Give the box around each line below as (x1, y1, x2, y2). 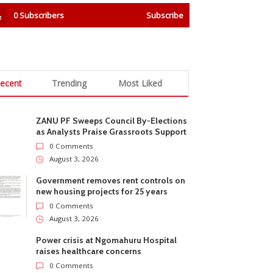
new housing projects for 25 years (36, 186, 168, 197)
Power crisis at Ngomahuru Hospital (36, 235, 177, 246)
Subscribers (19, 10, 65, 21)
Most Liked (118, 77, 163, 89)
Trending (52, 77, 87, 89)
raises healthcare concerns (36, 246, 142, 257)
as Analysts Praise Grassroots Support (36, 126, 187, 137)
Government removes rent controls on (36, 175, 186, 186)
